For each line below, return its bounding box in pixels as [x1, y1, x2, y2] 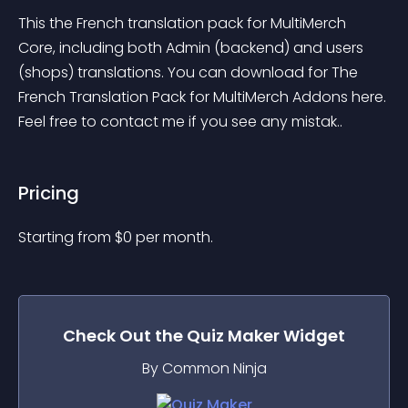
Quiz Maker [187, 324, 280, 347]
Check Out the [63, 324, 187, 347]
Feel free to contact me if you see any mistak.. [18, 111, 342, 132]
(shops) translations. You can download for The [18, 62, 362, 83]
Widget [280, 324, 345, 347]
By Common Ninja [141, 358, 267, 379]
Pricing [18, 180, 79, 206]
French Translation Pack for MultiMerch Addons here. [18, 87, 390, 107]
